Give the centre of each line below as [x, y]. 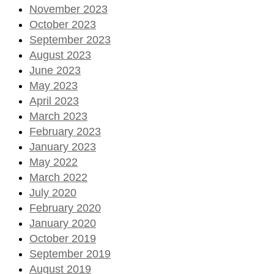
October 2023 [63, 24]
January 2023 [63, 146]
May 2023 [54, 85]
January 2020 [63, 223]
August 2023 [60, 55]
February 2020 [65, 208]
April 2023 [54, 101]
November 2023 [68, 9]
